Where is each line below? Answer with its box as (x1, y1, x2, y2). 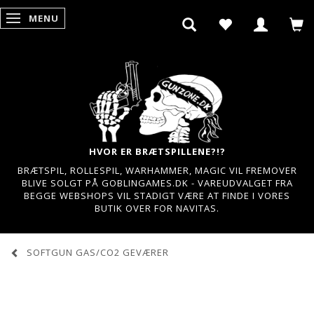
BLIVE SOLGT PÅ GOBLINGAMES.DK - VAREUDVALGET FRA (21, 176, 293, 189)
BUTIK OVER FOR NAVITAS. (95, 201, 219, 214)
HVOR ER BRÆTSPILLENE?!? (88, 144, 226, 158)
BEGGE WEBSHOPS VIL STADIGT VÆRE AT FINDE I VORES (24, 189, 290, 202)
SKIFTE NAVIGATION (15, 12, 111, 25)
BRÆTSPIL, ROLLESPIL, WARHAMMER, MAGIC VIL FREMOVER (17, 163, 297, 177)
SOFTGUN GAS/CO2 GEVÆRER (27, 245, 169, 259)
